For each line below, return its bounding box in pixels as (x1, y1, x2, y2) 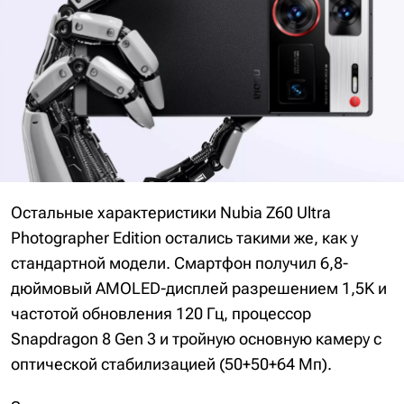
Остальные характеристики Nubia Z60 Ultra (11, 202, 331, 222)
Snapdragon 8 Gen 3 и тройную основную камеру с (11, 328, 381, 348)
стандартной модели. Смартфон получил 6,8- (11, 252, 348, 272)
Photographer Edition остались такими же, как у (11, 227, 358, 247)
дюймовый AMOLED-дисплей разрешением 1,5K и (11, 278, 387, 298)
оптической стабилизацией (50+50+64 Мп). (11, 353, 332, 373)
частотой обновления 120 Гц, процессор (11, 303, 311, 323)
